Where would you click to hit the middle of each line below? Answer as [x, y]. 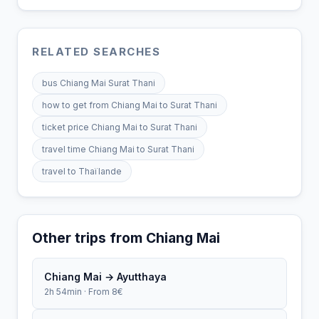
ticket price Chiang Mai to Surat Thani [120, 127]
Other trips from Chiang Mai [126, 237]
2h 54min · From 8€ [83, 291]
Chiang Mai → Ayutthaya [105, 276]
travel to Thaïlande [82, 171]
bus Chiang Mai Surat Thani [99, 83]
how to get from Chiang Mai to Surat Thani [130, 105]
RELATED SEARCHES [96, 51]
